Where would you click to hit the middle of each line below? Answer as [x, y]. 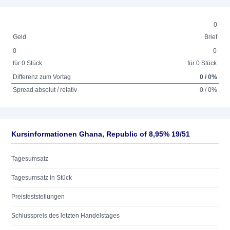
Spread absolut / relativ [45, 90]
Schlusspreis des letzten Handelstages [65, 216]
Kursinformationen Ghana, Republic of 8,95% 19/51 [101, 134]
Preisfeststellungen [38, 197]
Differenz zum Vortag [42, 77]
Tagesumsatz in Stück [42, 178]
